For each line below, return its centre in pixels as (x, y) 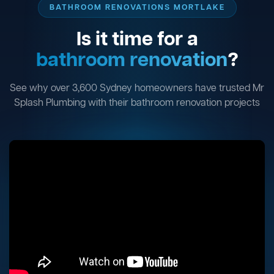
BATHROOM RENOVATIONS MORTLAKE (137, 7)
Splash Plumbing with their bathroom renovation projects (137, 103)
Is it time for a (137, 40)
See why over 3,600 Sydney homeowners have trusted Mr (137, 88)
